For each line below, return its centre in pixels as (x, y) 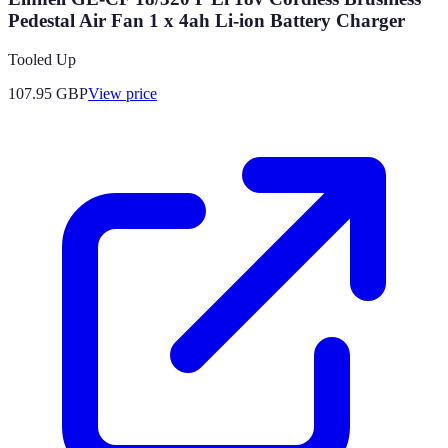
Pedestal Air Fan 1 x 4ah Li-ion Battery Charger (206, 21)
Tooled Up (42, 59)
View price (122, 93)
